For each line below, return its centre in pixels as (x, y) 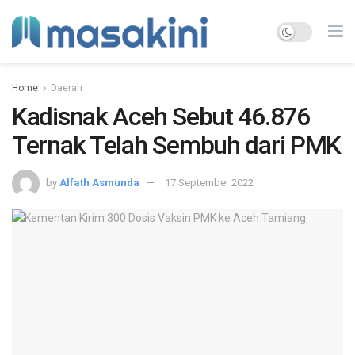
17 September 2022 (209, 182)
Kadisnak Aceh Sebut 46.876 (161, 116)
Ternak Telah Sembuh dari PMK (177, 145)
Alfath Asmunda (99, 182)
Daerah (67, 88)
